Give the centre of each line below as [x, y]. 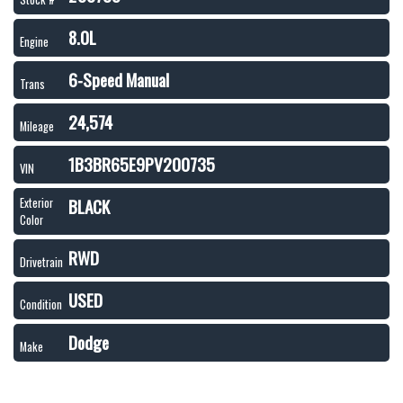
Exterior [36, 203]
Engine [34, 42]
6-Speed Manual [119, 80]
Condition [41, 304]
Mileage [37, 126]
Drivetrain [41, 262]
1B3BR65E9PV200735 [142, 164]
